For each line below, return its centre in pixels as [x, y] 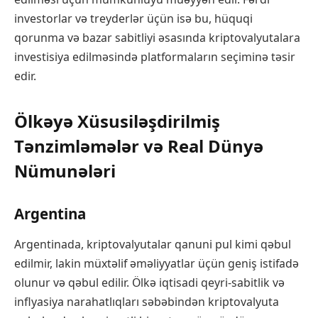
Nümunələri [65, 171]
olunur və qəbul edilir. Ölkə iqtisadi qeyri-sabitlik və [149, 283]
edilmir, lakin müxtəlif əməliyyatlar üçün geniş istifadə [157, 264]
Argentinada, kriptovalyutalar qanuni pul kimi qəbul [153, 245]
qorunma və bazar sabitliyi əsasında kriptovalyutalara [157, 38]
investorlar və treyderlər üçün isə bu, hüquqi [133, 19]
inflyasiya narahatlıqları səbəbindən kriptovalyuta [147, 302]
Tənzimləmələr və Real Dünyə [139, 146]
